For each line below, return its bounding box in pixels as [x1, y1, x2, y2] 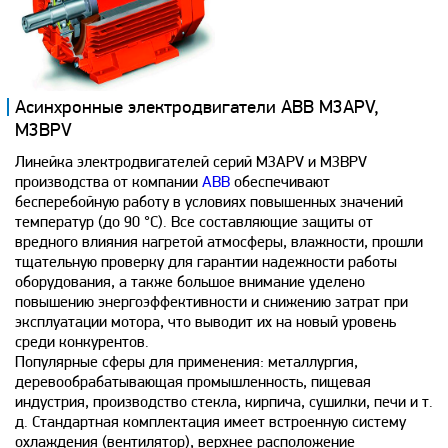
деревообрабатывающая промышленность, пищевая [15, 374, 371, 391]
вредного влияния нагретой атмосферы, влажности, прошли [15, 234, 423, 251]
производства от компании [15, 174, 202, 191]
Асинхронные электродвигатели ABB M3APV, [15, 98, 379, 118]
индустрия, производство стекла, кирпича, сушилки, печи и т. [15, 394, 433, 411]
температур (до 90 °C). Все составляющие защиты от [15, 214, 373, 231]
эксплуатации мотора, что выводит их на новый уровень [15, 314, 396, 331]
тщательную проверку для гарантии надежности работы [15, 254, 397, 271]
